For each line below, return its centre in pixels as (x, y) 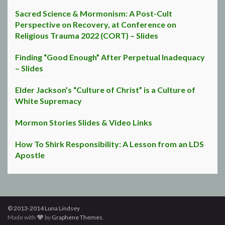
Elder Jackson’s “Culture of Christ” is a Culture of (105, 89)
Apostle (30, 155)
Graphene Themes (77, 217)
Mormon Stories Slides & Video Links (84, 122)
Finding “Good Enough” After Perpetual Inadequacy (110, 57)
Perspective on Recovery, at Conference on (96, 24)
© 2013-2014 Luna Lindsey (44, 208)
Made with (22, 217)
